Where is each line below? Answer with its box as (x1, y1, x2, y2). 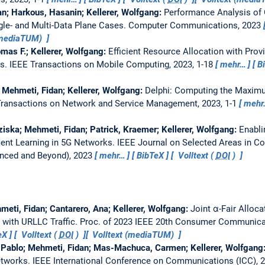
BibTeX (137, 150, 164, 161)
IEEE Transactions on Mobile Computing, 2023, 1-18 (9, 59, 215, 70)
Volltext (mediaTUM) (90, 229, 177, 240)
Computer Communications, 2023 (128, 20, 263, 31)
